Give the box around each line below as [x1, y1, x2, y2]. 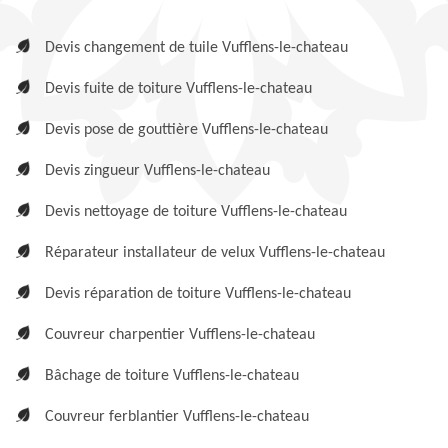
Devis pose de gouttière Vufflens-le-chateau [45, 122, 328, 138]
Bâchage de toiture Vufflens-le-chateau [45, 368, 299, 384]
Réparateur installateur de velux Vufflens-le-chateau [45, 245, 385, 261]
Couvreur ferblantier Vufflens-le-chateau [45, 409, 309, 425]
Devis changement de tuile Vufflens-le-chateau [45, 40, 348, 56]
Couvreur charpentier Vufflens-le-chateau [45, 327, 315, 343]
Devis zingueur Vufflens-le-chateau [45, 163, 270, 179]
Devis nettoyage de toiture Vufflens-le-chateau [45, 204, 347, 220]
